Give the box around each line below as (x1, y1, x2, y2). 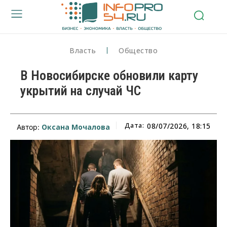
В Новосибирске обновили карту (20, 67, 198, 83)
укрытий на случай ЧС (20, 83, 141, 98)
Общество (119, 45, 158, 55)
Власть (69, 45, 96, 55)
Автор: (16, 122, 42, 131)
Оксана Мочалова (41, 122, 110, 132)
